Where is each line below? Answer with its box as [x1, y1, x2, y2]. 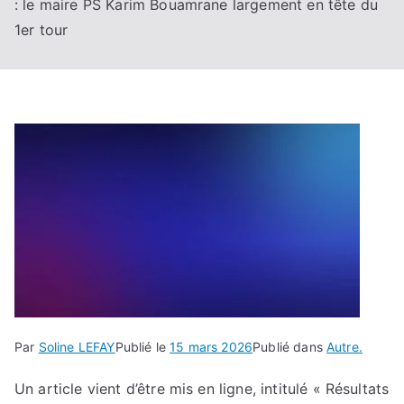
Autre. [326, 339, 363, 354]
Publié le [115, 339, 170, 354]
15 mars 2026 [170, 339, 253, 354]
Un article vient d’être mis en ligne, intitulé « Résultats [14, 380, 390, 398]
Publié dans [252, 339, 327, 354]
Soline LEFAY [38, 339, 115, 354]
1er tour [14, 21, 69, 39]
